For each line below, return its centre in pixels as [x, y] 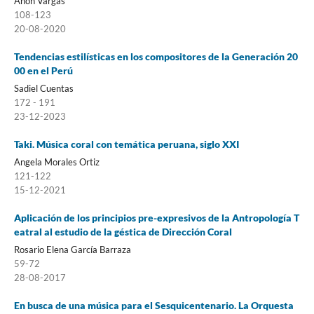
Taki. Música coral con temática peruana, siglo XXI [126, 144]
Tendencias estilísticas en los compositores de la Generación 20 [156, 56]
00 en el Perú [43, 70]
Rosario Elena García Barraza [72, 249]
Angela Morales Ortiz [56, 162]
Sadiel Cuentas [43, 88]
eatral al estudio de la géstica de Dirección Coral [123, 231]
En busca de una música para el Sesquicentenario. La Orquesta [153, 305]
